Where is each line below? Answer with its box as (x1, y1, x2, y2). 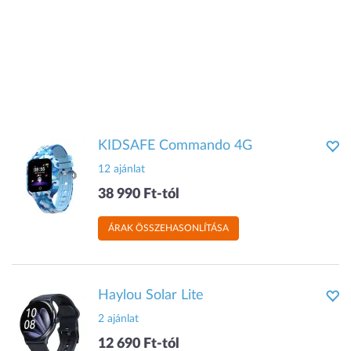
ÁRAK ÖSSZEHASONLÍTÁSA (108, 223, 229, 233)
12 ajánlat (98, 164, 145, 175)
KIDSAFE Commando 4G (98, 139, 252, 153)
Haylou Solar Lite (98, 288, 204, 302)
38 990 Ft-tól (98, 187, 179, 201)
